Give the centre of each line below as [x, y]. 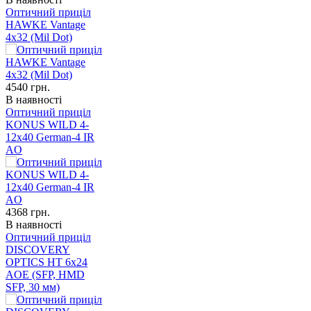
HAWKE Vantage [45, 24]
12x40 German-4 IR [50, 137]
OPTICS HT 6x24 [47, 262]
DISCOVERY [38, 249]
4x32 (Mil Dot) [39, 37]
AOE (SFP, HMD [45, 274]
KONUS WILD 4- [47, 124]
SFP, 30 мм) [33, 287]
